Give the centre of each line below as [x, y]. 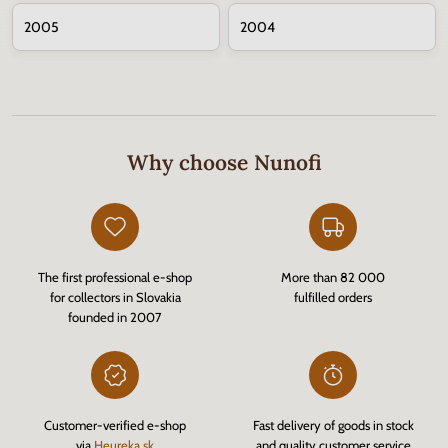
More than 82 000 [333, 277]
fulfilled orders [333, 297]
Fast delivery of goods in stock [333, 425]
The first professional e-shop [115, 277]
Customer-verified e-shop [115, 425]
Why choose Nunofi [224, 162]
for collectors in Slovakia [115, 297]
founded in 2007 [115, 317]
